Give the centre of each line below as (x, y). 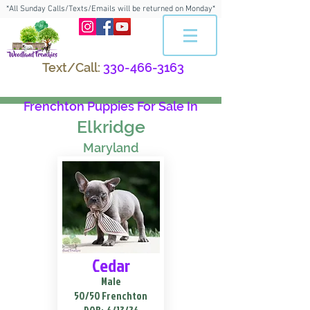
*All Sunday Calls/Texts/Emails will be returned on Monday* (111, 9)
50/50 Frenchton (111, 296)
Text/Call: (71, 67)
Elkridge (111, 127)
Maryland (111, 148)
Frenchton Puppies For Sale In (111, 106)
